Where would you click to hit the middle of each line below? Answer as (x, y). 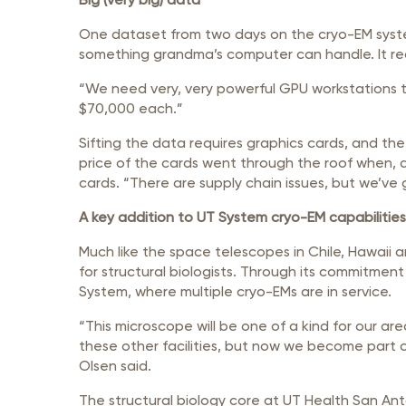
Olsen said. (115, 366)
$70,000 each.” (131, 108)
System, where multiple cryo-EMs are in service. (235, 291)
